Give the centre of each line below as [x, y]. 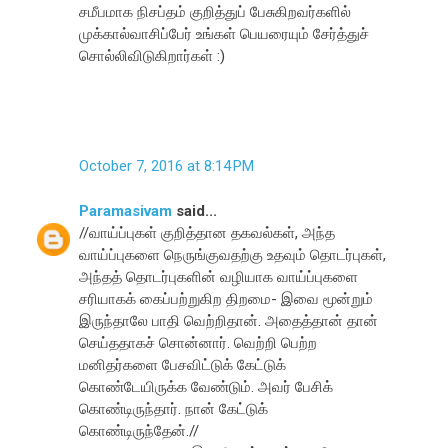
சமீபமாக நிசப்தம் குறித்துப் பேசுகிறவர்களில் [215, 11]
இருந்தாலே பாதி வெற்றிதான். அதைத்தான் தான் [229, 320]
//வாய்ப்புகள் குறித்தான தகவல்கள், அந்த [207, 232]
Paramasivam [126, 210]
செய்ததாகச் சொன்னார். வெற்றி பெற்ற [198, 342]
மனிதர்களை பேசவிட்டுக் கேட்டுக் [183, 364]
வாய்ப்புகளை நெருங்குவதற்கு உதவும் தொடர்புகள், [233, 254]
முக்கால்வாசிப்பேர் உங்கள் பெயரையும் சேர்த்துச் [224, 33]
